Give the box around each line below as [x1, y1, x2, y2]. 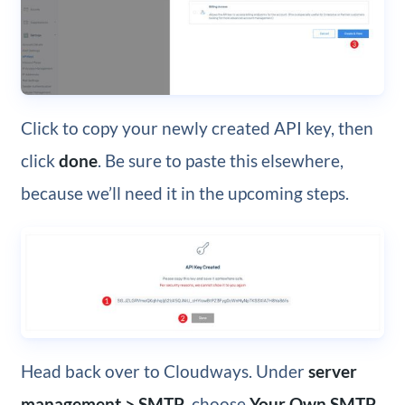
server [307, 360, 357, 381]
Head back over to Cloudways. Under [20, 360, 308, 381]
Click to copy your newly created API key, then [20, 118, 373, 139]
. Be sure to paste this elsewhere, [97, 150, 344, 172]
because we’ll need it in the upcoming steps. [20, 183, 349, 204]
